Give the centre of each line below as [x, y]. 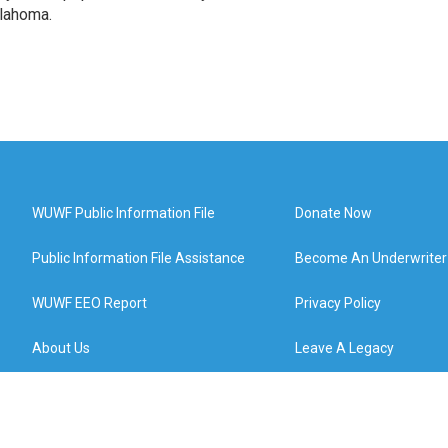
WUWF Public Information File [123, 212]
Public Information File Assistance [138, 257]
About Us [61, 347]
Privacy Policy [338, 302]
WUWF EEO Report [89, 302]
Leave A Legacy [345, 347]
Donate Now [334, 212]
